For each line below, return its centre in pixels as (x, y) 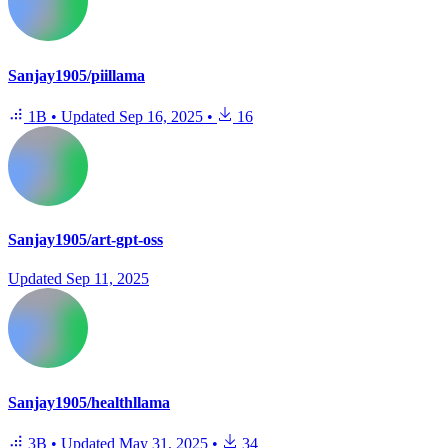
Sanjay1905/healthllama (89, 402)
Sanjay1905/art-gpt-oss (85, 240)
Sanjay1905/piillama (76, 75)
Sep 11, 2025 (107, 279)
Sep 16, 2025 (161, 116)
